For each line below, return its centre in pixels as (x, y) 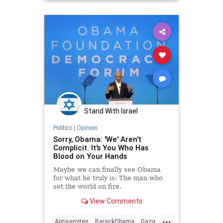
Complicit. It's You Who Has (101, 148)
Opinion (87, 128)
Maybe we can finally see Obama (107, 169)
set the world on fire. (87, 186)
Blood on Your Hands (90, 156)
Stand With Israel (111, 111)
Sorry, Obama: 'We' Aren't (97, 139)
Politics (62, 128)
